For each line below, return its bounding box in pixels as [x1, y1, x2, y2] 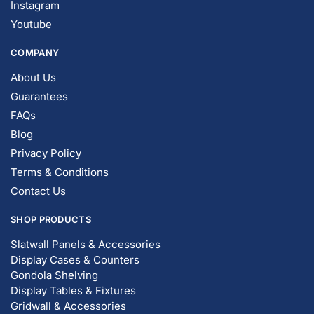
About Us [11, 71, 56, 84]
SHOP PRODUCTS [11, 214, 91, 225]
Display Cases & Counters [11, 253, 139, 266]
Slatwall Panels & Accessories [11, 238, 161, 251]
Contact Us [11, 184, 66, 198]
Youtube [11, 18, 52, 31]
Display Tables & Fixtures [11, 284, 136, 297]
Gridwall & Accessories [11, 299, 126, 313]
